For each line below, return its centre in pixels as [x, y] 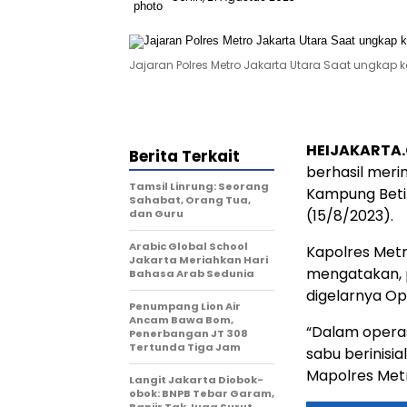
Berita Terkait [184, 156]
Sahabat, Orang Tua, [190, 200]
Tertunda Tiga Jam [185, 347]
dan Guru [156, 213]
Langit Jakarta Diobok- [196, 380]
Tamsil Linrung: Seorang [199, 186]
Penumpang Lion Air [185, 306]
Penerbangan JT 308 [189, 333]
